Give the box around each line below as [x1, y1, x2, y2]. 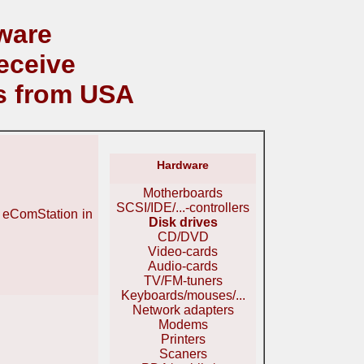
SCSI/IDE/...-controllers [116, 201, 249, 214]
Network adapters [132, 303, 234, 317]
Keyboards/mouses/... [120, 288, 245, 302]
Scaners [158, 347, 207, 361]
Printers [160, 332, 206, 346]
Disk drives [148, 215, 218, 229]
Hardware [157, 158, 209, 171]
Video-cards [148, 245, 218, 258]
